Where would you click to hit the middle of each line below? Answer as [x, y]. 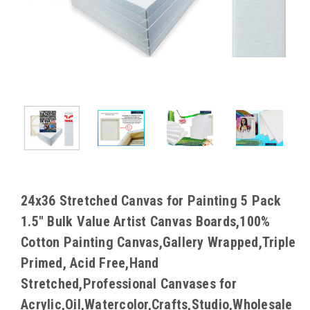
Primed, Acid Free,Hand [90, 263]
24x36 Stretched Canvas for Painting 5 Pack [151, 200]
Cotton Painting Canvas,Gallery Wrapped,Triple [158, 242]
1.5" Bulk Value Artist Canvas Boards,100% [146, 221]
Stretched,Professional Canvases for [129, 283]
